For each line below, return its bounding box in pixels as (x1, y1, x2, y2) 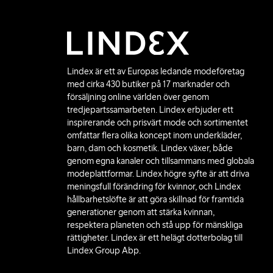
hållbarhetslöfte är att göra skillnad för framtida (67, 193, 244, 205)
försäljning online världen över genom (67, 91, 209, 102)
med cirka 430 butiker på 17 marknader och (67, 78, 230, 90)
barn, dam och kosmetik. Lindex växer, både (67, 142, 233, 154)
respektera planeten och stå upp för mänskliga (67, 219, 243, 230)
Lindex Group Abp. (67, 244, 141, 256)
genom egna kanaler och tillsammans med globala (67, 155, 254, 166)
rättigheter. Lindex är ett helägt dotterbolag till (67, 232, 243, 243)
